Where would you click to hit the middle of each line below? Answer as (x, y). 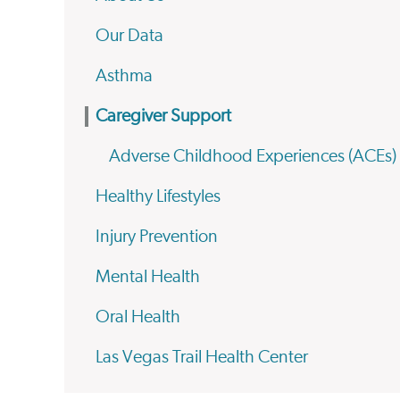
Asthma (124, 76)
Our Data (129, 36)
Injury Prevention (157, 237)
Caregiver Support (163, 116)
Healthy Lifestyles (158, 196)
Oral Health (138, 317)
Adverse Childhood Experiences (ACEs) (253, 156)
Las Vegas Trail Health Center (202, 357)
